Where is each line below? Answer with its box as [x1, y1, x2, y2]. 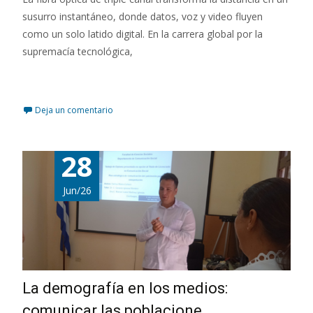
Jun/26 [62, 183, 92, 197]
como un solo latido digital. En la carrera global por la [22, 27, 263, 41]
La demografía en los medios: [22, 279, 228, 298]
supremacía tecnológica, [22, 44, 133, 58]
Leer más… [22, 70, 78, 84]
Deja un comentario [35, 103, 113, 116]
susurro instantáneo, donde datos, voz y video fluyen [22, 9, 263, 23]
